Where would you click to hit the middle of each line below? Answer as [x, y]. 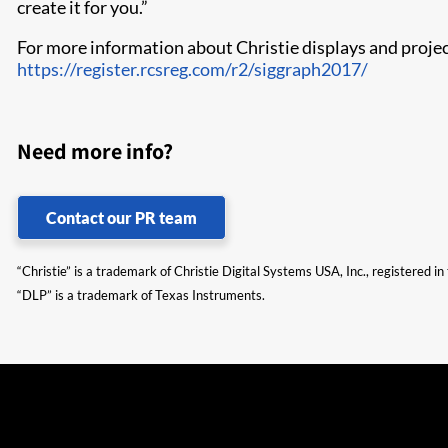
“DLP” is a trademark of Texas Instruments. [141, 295]
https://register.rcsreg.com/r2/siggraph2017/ [192, 69]
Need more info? [95, 151]
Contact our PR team [121, 217]
